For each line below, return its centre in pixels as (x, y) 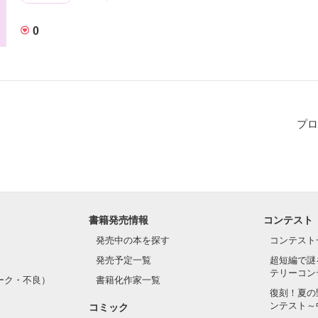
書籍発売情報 (119, 220)
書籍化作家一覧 (128, 280)
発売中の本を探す (132, 240)
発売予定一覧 (123, 260)
